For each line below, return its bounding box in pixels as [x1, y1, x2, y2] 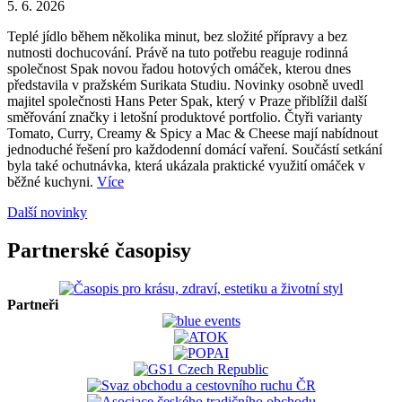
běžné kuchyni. [7, 174, 97, 190]
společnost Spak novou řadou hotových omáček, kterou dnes [7, 61, 351, 77]
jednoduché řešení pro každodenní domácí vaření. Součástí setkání [7, 142, 382, 158]
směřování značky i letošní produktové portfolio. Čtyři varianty [7, 109, 363, 126]
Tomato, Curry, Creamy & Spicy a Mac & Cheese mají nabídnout [7, 126, 378, 142]
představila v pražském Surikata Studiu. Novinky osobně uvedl [7, 77, 363, 93]
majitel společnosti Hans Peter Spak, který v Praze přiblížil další [7, 93, 367, 109]
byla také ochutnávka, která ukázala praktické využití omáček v [7, 158, 365, 174]
